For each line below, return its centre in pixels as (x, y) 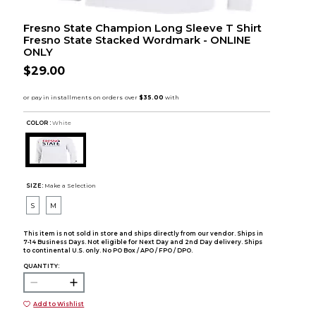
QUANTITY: (41, 266)
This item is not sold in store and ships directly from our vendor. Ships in (143, 234)
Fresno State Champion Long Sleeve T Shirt (142, 28)
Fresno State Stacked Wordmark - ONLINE (136, 40)
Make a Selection (71, 185)
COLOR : (39, 122)
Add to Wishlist (59, 304)
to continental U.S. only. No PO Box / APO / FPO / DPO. (108, 251)
